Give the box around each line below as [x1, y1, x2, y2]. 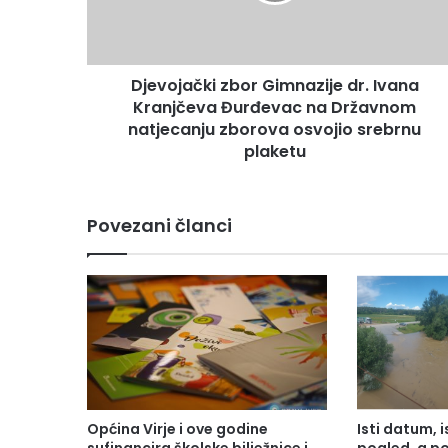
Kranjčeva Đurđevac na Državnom [133, 96, 416, 119]
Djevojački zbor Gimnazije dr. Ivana [130, 74, 419, 97]
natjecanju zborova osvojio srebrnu [128, 118, 421, 141]
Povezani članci [87, 213, 232, 238]
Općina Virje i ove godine [87, 419, 268, 440]
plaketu [243, 140, 306, 163]
